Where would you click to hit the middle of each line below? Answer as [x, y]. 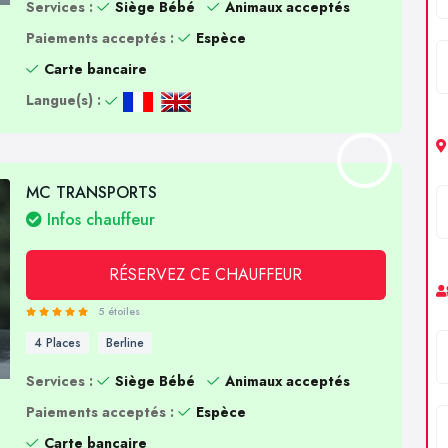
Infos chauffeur [98, 219]
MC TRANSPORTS [91, 192]
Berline [124, 342]
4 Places [57, 342]
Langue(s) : [63, 99]
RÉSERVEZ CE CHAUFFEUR [206, 274]
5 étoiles [118, 312]
